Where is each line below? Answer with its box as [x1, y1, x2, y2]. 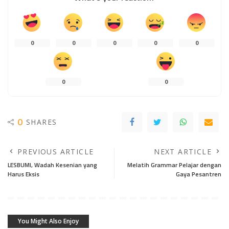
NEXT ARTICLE [154, 146, 212, 156]
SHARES [26, 117, 57, 127]
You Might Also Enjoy [18, 216, 79, 225]
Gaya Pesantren [176, 169, 221, 179]
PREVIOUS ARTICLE [17, 146, 94, 156]
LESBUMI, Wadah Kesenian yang [8, 159, 97, 170]
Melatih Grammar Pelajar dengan [127, 159, 221, 170]
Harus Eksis [8, 169, 39, 179]
